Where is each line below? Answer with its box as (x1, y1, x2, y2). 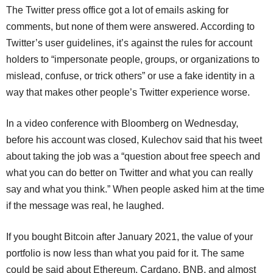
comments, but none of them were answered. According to (6, 21, 255, 32)
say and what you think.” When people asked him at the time (6, 184, 264, 194)
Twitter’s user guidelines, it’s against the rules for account (6, 38, 252, 48)
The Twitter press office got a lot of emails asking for (6, 5, 229, 15)
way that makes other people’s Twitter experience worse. (6, 87, 250, 97)
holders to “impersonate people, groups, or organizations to (6, 54, 260, 65)
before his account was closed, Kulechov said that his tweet (6, 135, 262, 145)
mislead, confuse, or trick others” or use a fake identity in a (6, 71, 255, 81)
